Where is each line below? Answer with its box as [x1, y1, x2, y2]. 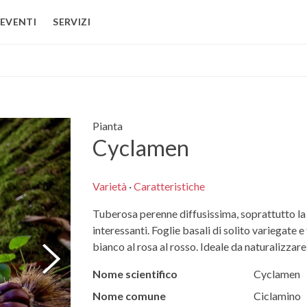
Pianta [92, 119, 123, 132]
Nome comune [92, 289, 166, 303]
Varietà [92, 180, 127, 193]
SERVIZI [53, 16, 90, 27]
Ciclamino [253, 289, 301, 303]
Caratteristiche [133, 180, 205, 193]
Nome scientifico [92, 267, 177, 281]
